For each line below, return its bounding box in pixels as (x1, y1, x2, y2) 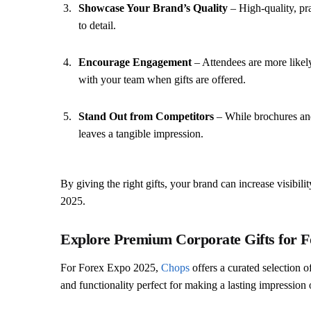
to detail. (78, 19, 116, 31)
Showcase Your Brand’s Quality (78, 1, 228, 14)
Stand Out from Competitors (78, 110, 214, 122)
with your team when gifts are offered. (78, 73, 246, 85)
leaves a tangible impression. (78, 127, 203, 140)
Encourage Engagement (78, 56, 192, 68)
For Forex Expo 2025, (60, 261, 161, 274)
